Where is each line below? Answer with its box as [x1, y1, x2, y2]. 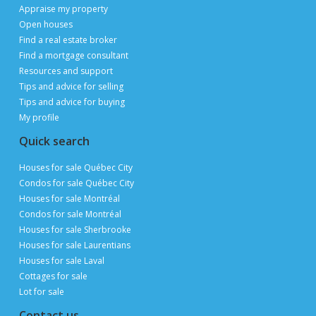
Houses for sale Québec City [18, 162, 133, 174]
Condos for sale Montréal [18, 208, 121, 220]
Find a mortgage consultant [18, 49, 128, 61]
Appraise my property [18, 3, 108, 15]
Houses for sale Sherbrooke [18, 224, 131, 236]
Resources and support [18, 65, 113, 77]
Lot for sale [18, 286, 64, 298]
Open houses [18, 18, 73, 30]
